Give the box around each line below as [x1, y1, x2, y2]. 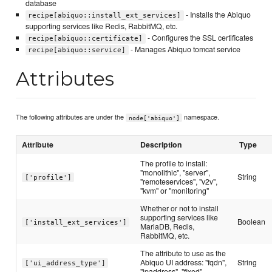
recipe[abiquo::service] [28, 46, 126, 54]
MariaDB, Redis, [140, 221, 195, 232]
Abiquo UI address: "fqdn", [140, 257, 227, 268]
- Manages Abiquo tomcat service [128, 43, 240, 55]
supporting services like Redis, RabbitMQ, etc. [25, 20, 177, 32]
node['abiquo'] [128, 114, 180, 121]
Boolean [237, 216, 266, 227]
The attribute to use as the [140, 248, 226, 259]
